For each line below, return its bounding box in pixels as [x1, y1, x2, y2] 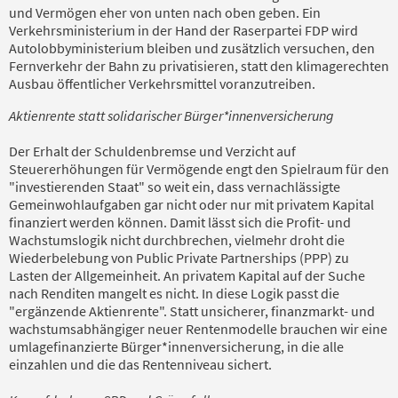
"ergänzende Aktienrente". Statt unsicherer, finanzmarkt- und [9, 301, 375, 320]
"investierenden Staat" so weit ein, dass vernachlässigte [9, 177, 340, 195]
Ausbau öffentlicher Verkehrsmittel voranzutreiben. [9, 74, 315, 92]
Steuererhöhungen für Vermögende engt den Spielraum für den [9, 159, 389, 178]
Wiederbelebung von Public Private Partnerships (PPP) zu [9, 248, 349, 267]
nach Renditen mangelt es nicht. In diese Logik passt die [9, 283, 339, 302]
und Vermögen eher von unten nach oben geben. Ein [9, 3, 321, 21]
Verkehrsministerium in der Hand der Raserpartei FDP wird [9, 20, 358, 39]
